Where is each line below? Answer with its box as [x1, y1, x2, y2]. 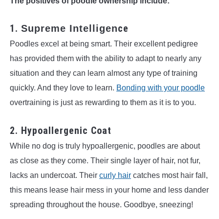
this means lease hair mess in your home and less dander [10, 185, 209, 194]
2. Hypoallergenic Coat [10, 124, 111, 136]
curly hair [99, 171, 131, 179]
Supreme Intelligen [21, 23, 118, 34]
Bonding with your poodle [116, 84, 205, 92]
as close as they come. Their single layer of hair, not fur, [10, 156, 200, 165]
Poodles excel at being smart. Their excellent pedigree [10, 40, 198, 48]
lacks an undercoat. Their [10, 171, 99, 179]
